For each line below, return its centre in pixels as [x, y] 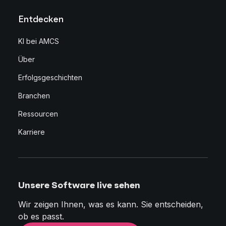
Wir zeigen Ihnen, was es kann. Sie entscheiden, [111, 204]
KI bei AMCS [39, 41]
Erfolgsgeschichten [50, 77]
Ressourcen [38, 114]
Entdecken [41, 19]
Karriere [32, 132]
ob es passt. [41, 216]
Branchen [34, 95]
